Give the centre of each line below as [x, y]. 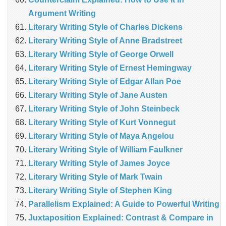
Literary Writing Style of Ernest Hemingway [110, 68]
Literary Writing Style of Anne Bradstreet [105, 41]
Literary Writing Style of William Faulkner [105, 150]
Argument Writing [62, 14]
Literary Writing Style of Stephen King [100, 191]
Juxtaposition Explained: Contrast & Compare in [121, 218]
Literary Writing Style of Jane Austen [98, 95]
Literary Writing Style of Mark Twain [95, 177]
